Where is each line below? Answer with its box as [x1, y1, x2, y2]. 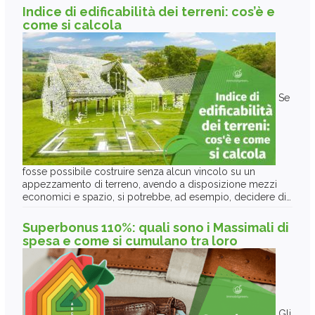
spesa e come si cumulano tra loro [22, 233, 238, 248]
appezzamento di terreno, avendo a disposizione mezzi [22, 178, 277, 190]
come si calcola [22, 17, 122, 32]
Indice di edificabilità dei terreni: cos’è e [22, 4, 275, 19]
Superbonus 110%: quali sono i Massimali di [22, 219, 289, 235]
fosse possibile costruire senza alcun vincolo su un [22, 165, 255, 177]
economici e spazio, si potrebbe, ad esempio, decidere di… [22, 191, 291, 202]
